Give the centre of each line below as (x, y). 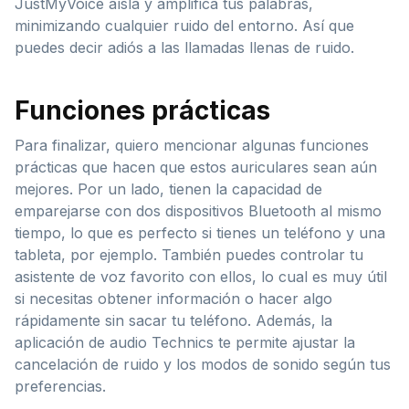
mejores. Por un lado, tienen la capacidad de (168, 189)
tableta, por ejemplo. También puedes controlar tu (189, 254)
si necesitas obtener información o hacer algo (173, 298)
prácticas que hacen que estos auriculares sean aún (196, 167)
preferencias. (60, 386)
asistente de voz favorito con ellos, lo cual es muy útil (201, 276)
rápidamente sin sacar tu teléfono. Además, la (173, 320)
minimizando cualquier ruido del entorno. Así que (184, 25)
